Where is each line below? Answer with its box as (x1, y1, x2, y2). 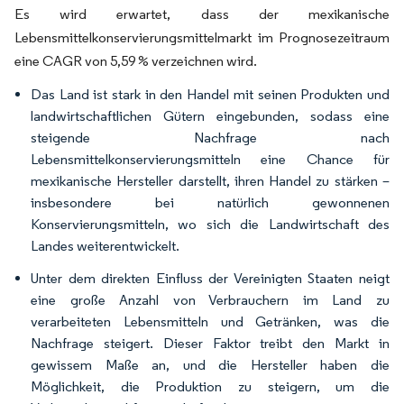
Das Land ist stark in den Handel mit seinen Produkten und (31, 86, 390, 103)
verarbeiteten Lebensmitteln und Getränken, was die (31, 313, 390, 330)
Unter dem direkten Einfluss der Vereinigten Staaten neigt (31, 270, 390, 287)
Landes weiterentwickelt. (31, 237, 179, 254)
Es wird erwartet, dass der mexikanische (14, 5, 390, 23)
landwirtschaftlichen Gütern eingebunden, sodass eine (31, 107, 390, 124)
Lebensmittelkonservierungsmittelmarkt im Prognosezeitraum (14, 29, 390, 46)
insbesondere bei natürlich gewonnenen (31, 194, 390, 211)
